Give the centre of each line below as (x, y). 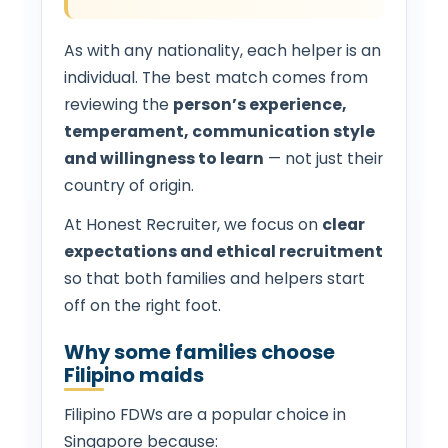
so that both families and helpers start (214, 278)
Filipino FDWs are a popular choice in (205, 414)
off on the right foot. (142, 305)
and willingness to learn (164, 158)
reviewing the (118, 104)
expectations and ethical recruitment (223, 251)
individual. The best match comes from (216, 77)
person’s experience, (260, 104)
